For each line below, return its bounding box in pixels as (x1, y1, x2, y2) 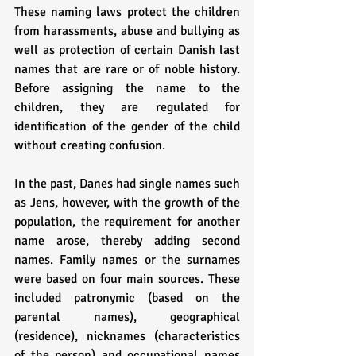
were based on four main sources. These (14, 271, 240, 288)
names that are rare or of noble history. (14, 61, 240, 78)
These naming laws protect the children (14, 4, 240, 21)
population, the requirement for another (14, 214, 240, 230)
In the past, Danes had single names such (14, 176, 240, 192)
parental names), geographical (14, 309, 240, 326)
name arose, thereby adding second (14, 233, 240, 250)
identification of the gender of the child (14, 118, 240, 135)
